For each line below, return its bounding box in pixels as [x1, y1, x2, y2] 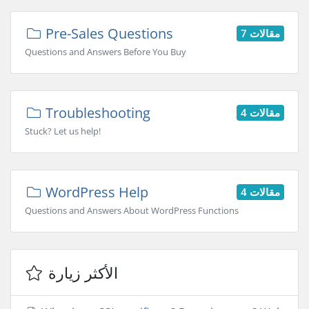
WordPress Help [42, 183, 148, 201]
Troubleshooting [42, 103, 150, 122]
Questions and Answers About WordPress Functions [25, 204, 239, 217]
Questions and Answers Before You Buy [25, 46, 186, 58]
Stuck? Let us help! [25, 125, 101, 137]
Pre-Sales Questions [42, 24, 173, 43]
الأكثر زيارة [48, 262, 118, 283]
